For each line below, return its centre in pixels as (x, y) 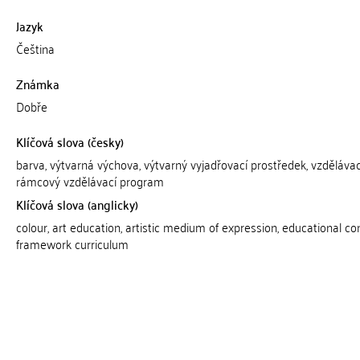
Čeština (35, 48)
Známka (37, 84)
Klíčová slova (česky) (70, 141)
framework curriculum (72, 243)
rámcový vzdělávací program (90, 181)
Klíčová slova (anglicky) (77, 204)
